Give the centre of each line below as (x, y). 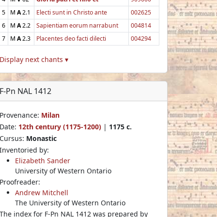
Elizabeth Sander (43, 160)
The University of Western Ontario (70, 202)
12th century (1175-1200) (60, 126)
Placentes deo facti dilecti (71, 38)
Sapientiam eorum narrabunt (77, 25)
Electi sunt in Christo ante (72, 12)
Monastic (41, 138)
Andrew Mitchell (42, 192)
